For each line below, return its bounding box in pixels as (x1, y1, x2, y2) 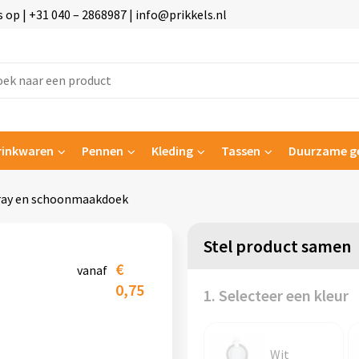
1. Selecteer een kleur (203, 285, 349, 305)
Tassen (220, 143, 260, 159)
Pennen (81, 143, 123, 159)
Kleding (151, 143, 193, 159)
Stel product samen (203, 235, 351, 257)
